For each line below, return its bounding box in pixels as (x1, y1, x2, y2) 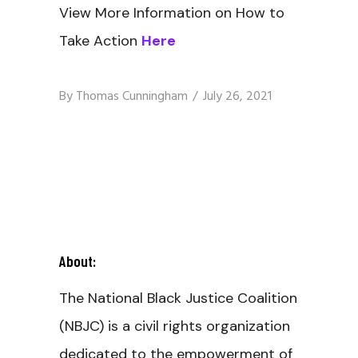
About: (59, 252, 96, 270)
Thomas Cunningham (76, 86, 188, 107)
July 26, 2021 (203, 86, 272, 107)
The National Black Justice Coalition (59, 288, 297, 308)
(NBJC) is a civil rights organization (59, 316, 290, 336)
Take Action (59, 31, 141, 50)
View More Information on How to (59, 3, 284, 22)
